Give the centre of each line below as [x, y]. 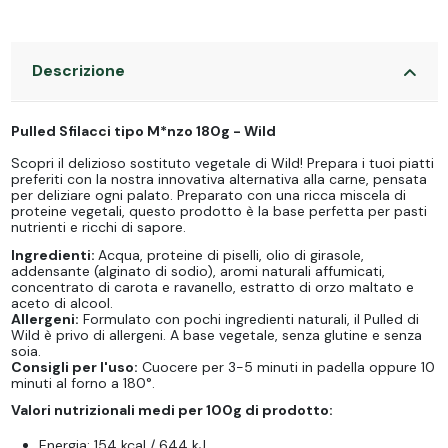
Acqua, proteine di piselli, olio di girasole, [230, 254]
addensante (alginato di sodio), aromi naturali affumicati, [197, 270]
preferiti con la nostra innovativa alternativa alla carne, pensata [218, 179]
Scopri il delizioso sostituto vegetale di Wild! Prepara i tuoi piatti [222, 163]
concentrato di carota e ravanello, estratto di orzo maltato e [212, 286]
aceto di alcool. [61, 302]
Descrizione [78, 71]
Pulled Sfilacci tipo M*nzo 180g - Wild [143, 131]
